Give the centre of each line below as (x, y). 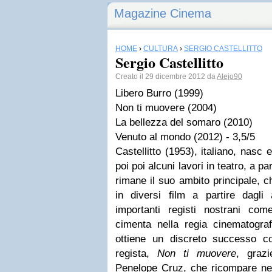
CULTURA (161, 49)
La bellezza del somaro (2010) (184, 122)
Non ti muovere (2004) (166, 108)
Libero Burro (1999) (159, 93)
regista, (136, 253)
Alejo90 (229, 76)
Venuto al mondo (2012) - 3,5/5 (185, 137)
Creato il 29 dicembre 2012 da (166, 76)
